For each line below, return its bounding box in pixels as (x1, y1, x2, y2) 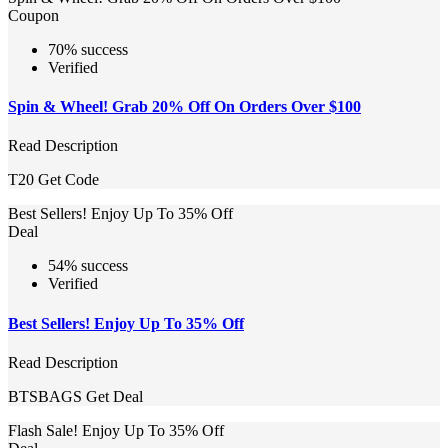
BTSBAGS (8, 387, 82, 405)
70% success (48, 40, 128, 58)
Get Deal (86, 387, 143, 405)
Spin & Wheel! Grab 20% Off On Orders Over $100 (8, 98, 361, 116)
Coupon (8, 6, 59, 24)
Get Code (38, 171, 99, 189)
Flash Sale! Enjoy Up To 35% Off (8, 421, 224, 439)
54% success (48, 257, 128, 275)
